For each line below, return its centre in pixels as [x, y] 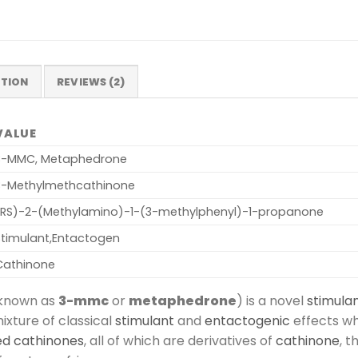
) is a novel [272, 301]
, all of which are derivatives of [180, 341]
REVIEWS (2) [91, 82]
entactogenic [247, 321]
